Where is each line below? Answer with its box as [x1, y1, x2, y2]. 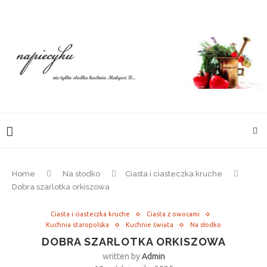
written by [102, 252, 142, 261]
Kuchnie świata [126, 221, 173, 228]
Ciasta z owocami [147, 210, 200, 218]
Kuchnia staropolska [46, 221, 109, 228]
